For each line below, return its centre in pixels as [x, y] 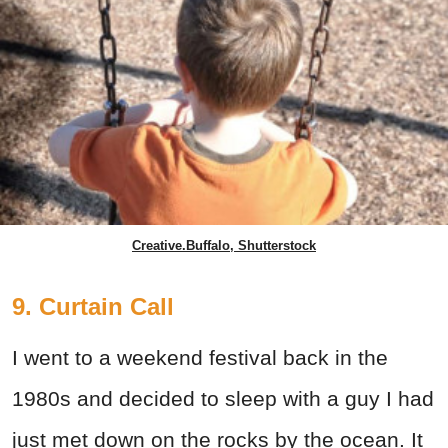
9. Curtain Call [93, 306]
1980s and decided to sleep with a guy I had [223, 398]
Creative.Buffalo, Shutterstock [224, 245]
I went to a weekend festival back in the [200, 357]
